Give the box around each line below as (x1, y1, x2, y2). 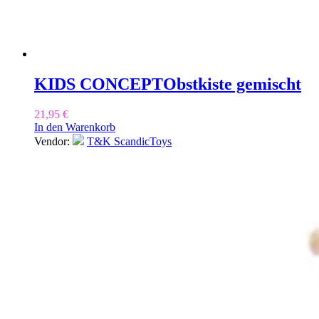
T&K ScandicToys (87, 135, 172, 147)
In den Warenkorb (34, 120, 115, 133)
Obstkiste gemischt (163, 74, 301, 93)
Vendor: (34, 135, 73, 147)
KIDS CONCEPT (34, 74, 163, 93)
